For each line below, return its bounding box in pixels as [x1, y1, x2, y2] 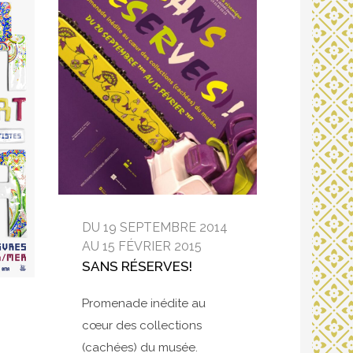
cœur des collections [81, 318, 202, 333]
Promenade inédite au [81, 296, 206, 311]
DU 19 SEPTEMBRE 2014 [81, 220, 228, 236]
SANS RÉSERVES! [81, 258, 192, 275]
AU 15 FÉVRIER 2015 [81, 239, 202, 255]
